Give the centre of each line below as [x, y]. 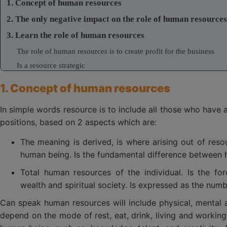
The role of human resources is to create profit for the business [116, 51]
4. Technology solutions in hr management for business [108, 94]
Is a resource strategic [51, 65]
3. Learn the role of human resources [75, 35]
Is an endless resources [53, 79]
